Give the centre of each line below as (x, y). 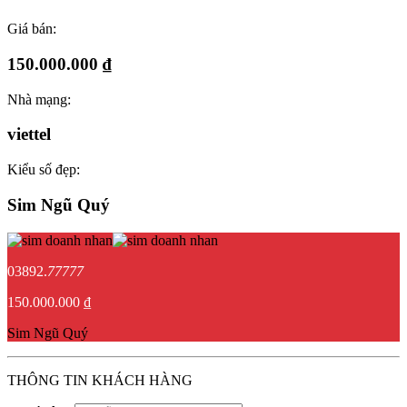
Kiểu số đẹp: (44, 170)
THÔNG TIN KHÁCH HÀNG (100, 380)
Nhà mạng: (39, 99)
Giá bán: (32, 29)
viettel (29, 134)
